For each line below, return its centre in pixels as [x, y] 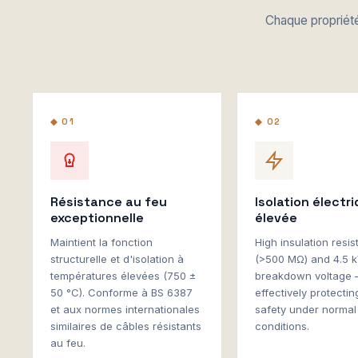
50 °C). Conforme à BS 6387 [121, 292]
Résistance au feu [109, 202]
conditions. [282, 326]
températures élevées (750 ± [123, 276]
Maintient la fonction [101, 242]
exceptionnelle [97, 218]
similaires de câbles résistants [126, 326]
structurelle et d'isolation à [117, 259]
